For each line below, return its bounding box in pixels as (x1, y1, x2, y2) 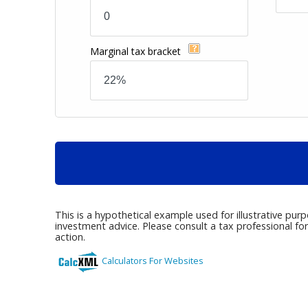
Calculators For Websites (101, 254, 203, 267)
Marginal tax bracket (89, 45, 184, 58)
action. (54, 230, 85, 244)
